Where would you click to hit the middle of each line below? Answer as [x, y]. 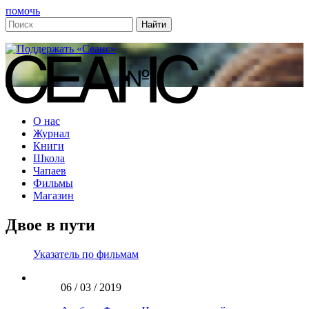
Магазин [53, 196]
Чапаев [50, 171]
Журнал [51, 133]
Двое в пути [50, 225]
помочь [23, 11]
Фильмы [53, 183]
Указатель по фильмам [86, 254]
